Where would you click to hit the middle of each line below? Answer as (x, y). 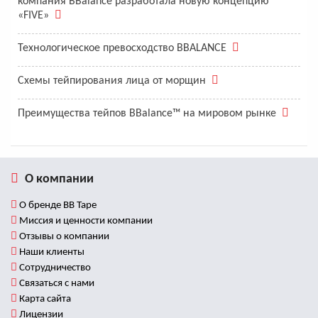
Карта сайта (44, 300)
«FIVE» (36, 16)
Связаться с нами (56, 284)
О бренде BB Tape (57, 206)
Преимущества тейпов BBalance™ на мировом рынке (150, 114)
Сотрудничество (54, 268)
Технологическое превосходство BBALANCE (125, 49)
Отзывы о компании (63, 237)
